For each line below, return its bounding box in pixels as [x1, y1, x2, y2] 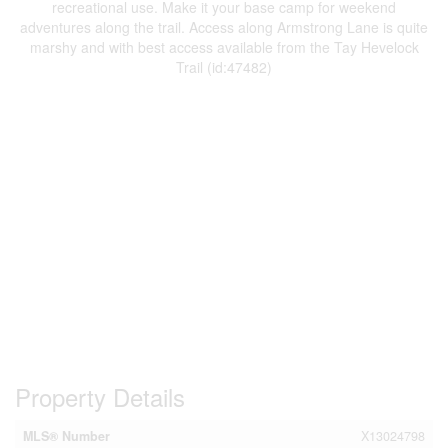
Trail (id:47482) [176, 57, 272, 77]
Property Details [15, 379, 185, 414]
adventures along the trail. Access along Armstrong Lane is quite [20, 17, 428, 37]
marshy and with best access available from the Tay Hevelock [29, 37, 419, 57]
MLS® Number [23, 427, 110, 445]
